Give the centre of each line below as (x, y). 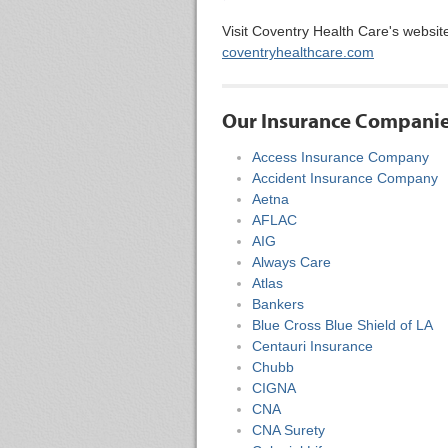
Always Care (291, 262)
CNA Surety (288, 430)
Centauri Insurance (312, 346)
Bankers (278, 304)
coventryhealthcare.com (298, 52)
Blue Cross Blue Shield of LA (342, 325)
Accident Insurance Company (345, 178)
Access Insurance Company (340, 157)
